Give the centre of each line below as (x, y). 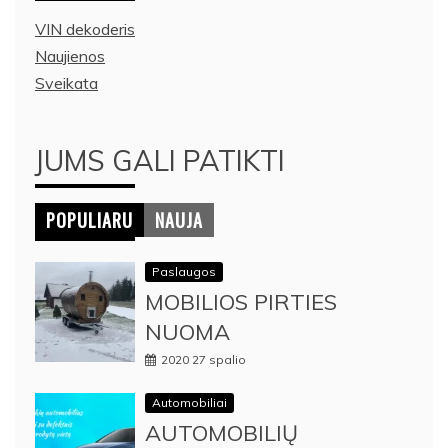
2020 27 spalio (203, 359)
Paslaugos (184, 271)
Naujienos (70, 55)
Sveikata (66, 82)
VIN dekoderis (85, 28)
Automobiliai (189, 402)
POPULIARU (89, 219)
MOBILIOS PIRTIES (241, 301)
